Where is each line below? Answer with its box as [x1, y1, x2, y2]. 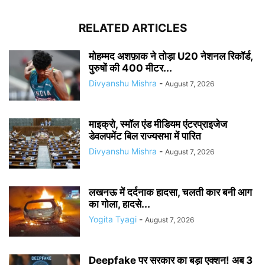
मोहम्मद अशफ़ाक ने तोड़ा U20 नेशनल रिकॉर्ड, [89, 50, 253, 62]
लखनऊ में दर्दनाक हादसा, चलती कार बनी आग [89, 186, 252, 198]
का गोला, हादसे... [89, 198, 150, 210]
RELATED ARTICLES [78, 21, 187, 35]
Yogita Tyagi [89, 214, 137, 224]
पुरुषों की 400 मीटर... [89, 62, 172, 74]
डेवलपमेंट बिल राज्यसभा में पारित [89, 130, 201, 142]
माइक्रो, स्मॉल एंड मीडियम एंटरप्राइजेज [89, 118, 227, 130]
